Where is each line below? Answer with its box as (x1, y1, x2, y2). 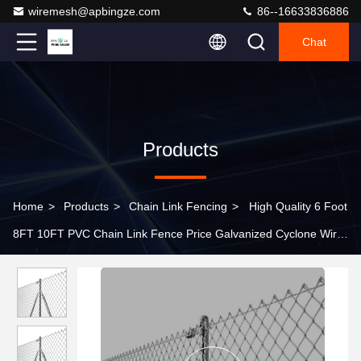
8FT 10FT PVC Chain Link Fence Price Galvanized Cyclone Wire (13, 227, 343, 240)
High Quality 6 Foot (249, 200, 347, 213)
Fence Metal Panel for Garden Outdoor (13, 255, 213, 268)
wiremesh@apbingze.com (28, 5, 160, 18)
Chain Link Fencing (129, 200, 227, 213)
